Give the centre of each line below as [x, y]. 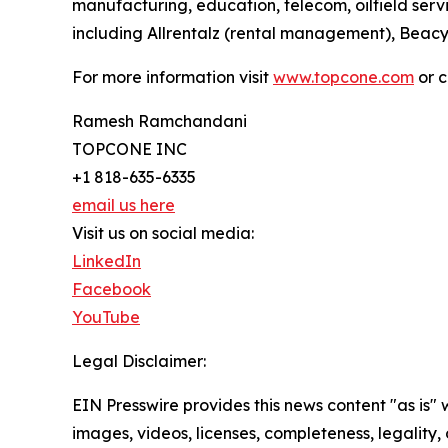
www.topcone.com [343, 77]
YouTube [106, 317]
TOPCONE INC [129, 149]
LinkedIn [106, 261]
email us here [123, 205]
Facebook [111, 289]
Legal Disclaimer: [139, 361]
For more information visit [172, 77]
